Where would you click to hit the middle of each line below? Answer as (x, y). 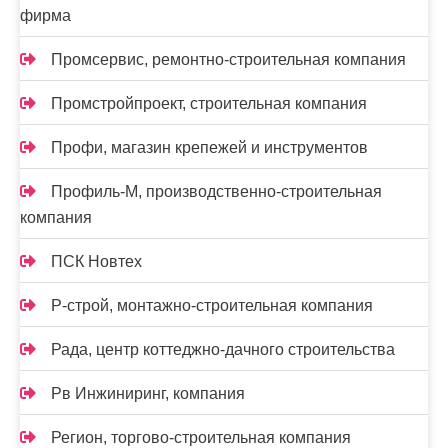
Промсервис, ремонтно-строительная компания (228, 59)
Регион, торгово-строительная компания (201, 437)
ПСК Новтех (96, 261)
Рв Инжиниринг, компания (148, 393)
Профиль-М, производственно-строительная (216, 191)
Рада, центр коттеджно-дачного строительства (223, 349)
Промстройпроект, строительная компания (209, 103)
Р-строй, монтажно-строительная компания (212, 305)
